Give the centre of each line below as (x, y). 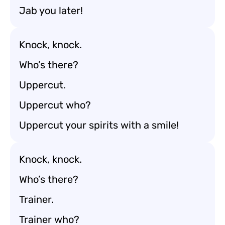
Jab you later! (51, 11)
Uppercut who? (55, 105)
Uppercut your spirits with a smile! (99, 125)
